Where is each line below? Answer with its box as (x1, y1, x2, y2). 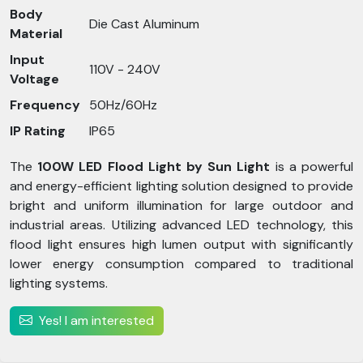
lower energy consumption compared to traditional (10, 255, 353, 272)
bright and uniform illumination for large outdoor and (10, 197, 353, 214)
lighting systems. (10, 275, 108, 292)
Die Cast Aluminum (89, 15, 199, 32)
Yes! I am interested (39, 312, 154, 329)
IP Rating (10, 122, 66, 139)
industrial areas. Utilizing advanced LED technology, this (10, 216, 353, 233)
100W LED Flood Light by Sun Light (37, 158, 271, 175)
